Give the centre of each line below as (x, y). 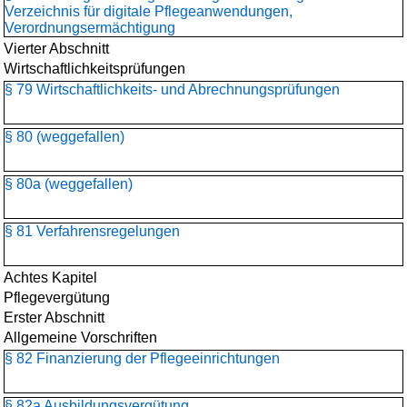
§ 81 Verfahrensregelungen (92, 231)
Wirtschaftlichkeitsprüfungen (94, 69)
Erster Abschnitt (54, 318)
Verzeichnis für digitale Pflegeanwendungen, (149, 11)
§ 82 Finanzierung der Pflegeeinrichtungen (142, 358)
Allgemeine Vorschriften (80, 338)
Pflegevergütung (57, 298)
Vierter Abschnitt (56, 49)
